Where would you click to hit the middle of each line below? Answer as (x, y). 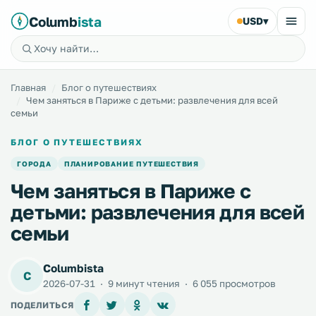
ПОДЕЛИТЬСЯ (42, 305)
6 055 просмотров (233, 284)
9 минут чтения (144, 284)
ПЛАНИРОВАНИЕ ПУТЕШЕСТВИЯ (132, 164)
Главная (28, 87)
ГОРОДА (34, 164)
